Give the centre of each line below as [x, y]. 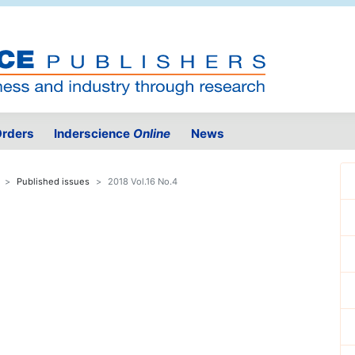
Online [152, 134]
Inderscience [94, 134]
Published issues [53, 182]
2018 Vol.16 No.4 [143, 182]
